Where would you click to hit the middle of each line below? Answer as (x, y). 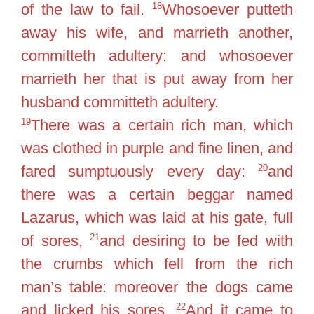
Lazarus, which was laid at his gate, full (157, 217)
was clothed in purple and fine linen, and (157, 148)
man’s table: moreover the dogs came (157, 287)
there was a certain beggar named (157, 194)
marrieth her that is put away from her (157, 78)
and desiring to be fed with (197, 240)
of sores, (56, 240)
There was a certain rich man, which (162, 125)
